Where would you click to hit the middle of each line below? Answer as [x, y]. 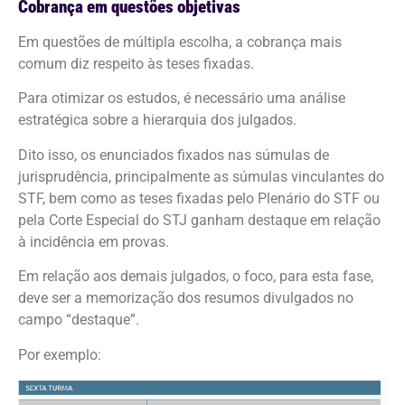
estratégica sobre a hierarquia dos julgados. [159, 120]
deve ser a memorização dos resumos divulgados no [186, 298]
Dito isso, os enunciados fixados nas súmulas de [174, 155]
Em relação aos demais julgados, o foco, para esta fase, [196, 277]
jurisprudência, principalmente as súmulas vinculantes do [201, 176]
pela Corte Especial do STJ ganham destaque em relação [199, 220]
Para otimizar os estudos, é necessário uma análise [182, 99]
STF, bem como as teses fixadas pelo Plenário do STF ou [199, 198]
